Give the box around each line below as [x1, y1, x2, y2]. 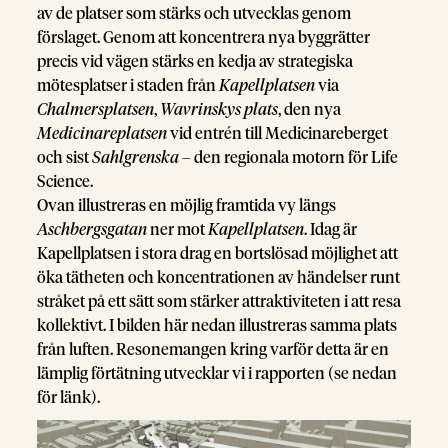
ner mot [147, 222, 209, 239]
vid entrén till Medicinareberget [167, 126, 389, 143]
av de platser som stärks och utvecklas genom [37, 6, 352, 23]
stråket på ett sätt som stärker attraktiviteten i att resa [37, 294, 402, 311]
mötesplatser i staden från [37, 78, 220, 95]
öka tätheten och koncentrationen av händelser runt [37, 270, 401, 287]
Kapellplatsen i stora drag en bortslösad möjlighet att [37, 246, 399, 263]
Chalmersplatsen [37, 102, 155, 119]
